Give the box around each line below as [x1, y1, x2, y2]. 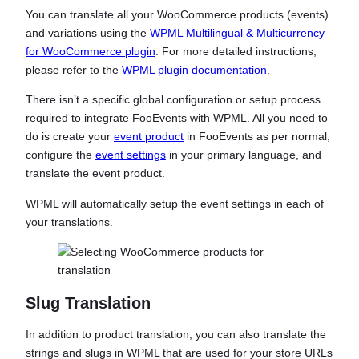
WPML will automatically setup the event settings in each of [26, 196, 324, 210]
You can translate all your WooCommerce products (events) [26, 7, 329, 21]
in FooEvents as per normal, [184, 130, 330, 143]
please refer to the [26, 63, 122, 76]
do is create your [26, 130, 114, 143]
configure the [26, 148, 95, 162]
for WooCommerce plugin [26, 44, 155, 58]
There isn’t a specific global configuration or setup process [26, 93, 321, 107]
